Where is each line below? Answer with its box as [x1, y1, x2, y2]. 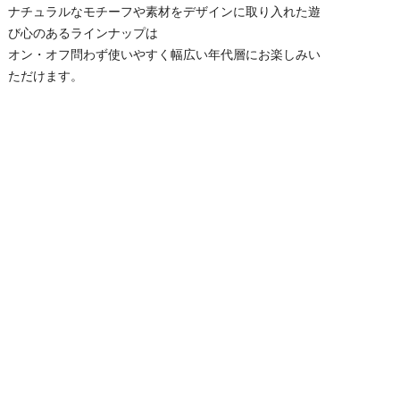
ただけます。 [8, 69, 84, 83]
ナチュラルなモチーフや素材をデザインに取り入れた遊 [8, 4, 321, 19]
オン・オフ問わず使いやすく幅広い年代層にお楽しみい [8, 47, 321, 62]
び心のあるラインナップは [8, 26, 159, 40]
